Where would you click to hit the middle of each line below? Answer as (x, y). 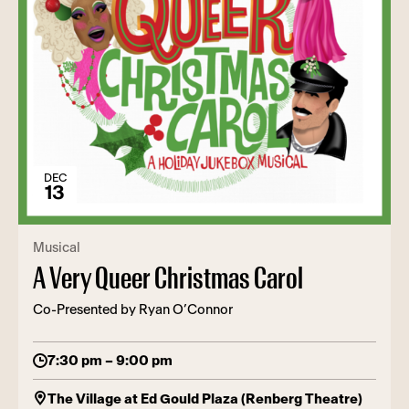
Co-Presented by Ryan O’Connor (133, 310)
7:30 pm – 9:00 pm (110, 362)
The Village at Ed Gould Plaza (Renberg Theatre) (205, 400)
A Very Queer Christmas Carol (168, 280)
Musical (57, 248)
